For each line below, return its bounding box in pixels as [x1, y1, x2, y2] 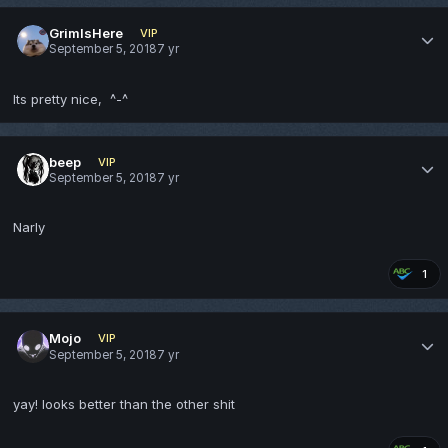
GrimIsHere [49, 24, 124, 41]
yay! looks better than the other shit [13, 396, 235, 413]
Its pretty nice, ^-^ [13, 90, 128, 107]
